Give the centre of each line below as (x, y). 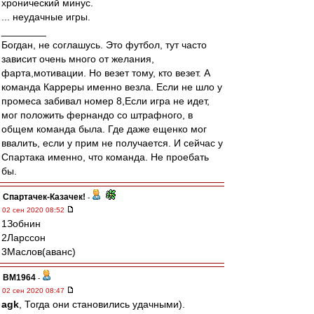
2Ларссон (23, 238)
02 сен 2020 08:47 (34, 291)
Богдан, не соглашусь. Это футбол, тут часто (104, 45)
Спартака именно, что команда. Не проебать (105, 157)
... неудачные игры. (46, 17)
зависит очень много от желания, (78, 59)
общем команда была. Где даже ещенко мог (104, 129)
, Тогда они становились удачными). (102, 304)
